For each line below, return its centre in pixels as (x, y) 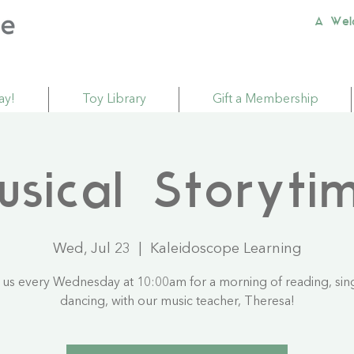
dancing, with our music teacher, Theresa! (177, 302)
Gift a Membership (265, 100)
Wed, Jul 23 (91, 249)
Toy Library (114, 100)
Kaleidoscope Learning (226, 249)
